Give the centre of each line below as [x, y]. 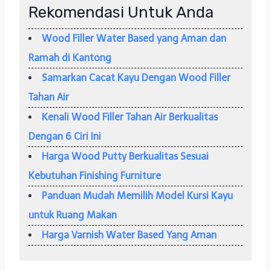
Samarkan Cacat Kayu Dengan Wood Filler [136, 77]
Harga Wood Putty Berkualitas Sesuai [125, 156]
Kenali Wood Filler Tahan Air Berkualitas [130, 117]
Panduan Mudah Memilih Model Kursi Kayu [137, 195]
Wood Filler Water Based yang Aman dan [134, 38]
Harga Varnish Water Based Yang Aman [129, 235]
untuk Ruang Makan [73, 215]
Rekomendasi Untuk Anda [121, 12]
